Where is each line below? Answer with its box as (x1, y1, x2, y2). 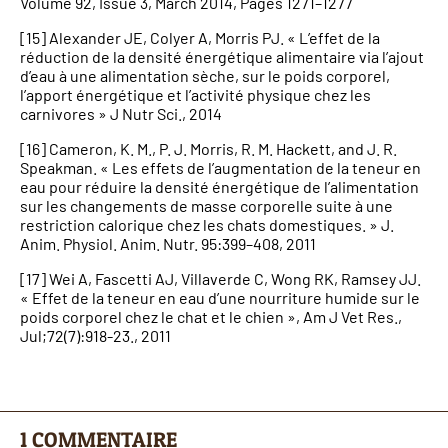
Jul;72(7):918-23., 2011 (20, 325, 171, 345)
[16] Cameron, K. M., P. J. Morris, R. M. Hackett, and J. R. (20, 138, 397, 158)
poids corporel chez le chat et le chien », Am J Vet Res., (20, 306, 402, 326)
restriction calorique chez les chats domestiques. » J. (20, 214, 394, 234)
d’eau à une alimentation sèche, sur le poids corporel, (20, 65, 390, 85)
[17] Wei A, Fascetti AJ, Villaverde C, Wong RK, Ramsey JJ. (20, 268, 421, 288)
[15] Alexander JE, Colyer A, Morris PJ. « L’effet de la (20, 27, 380, 47)
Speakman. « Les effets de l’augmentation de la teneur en (20, 157, 421, 177)
